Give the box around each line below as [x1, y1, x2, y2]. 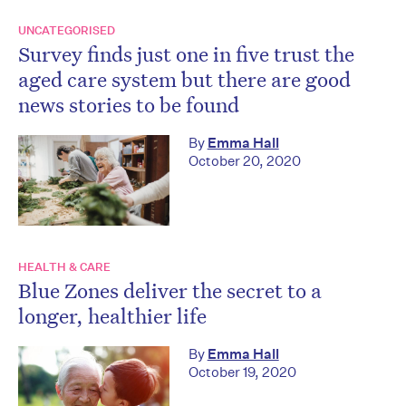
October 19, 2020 [188, 362, 296, 381]
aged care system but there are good [18, 64, 351, 92]
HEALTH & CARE [18, 258, 111, 275]
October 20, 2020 [188, 151, 301, 169]
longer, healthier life [18, 301, 207, 329]
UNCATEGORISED [18, 22, 115, 38]
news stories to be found [18, 90, 239, 118]
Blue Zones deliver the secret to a [18, 275, 322, 304]
